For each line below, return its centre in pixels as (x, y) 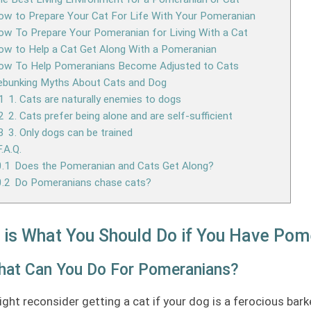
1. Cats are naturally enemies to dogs (94, 99)
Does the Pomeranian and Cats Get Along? (114, 166)
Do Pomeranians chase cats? (83, 182)
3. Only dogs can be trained (70, 132)
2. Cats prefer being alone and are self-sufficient (120, 116)
